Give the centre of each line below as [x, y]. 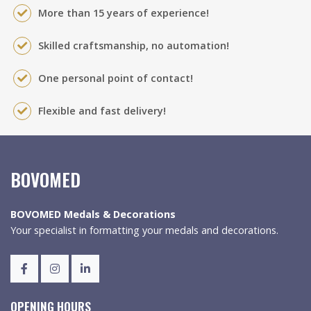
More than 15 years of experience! [124, 13]
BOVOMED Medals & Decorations [93, 214]
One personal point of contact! [116, 78]
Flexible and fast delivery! [102, 111]
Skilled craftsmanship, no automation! [134, 45]
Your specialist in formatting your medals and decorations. [144, 230]
